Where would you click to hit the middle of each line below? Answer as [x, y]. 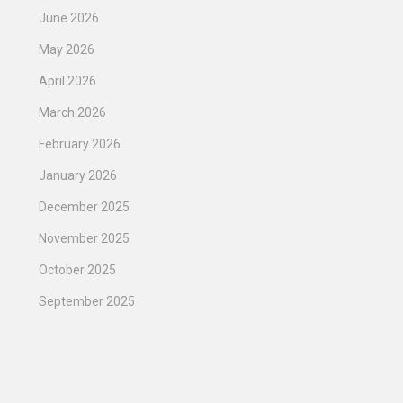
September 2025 [87, 302]
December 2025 [84, 207]
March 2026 [72, 113]
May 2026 [67, 50]
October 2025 [77, 270]
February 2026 [80, 144]
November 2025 [84, 239]
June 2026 [69, 18]
